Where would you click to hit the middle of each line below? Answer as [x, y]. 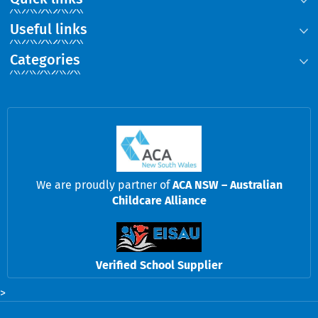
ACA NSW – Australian [227, 185]
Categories [45, 60]
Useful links [49, 29]
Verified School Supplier [159, 265]
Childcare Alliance [159, 200]
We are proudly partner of [104, 185]
